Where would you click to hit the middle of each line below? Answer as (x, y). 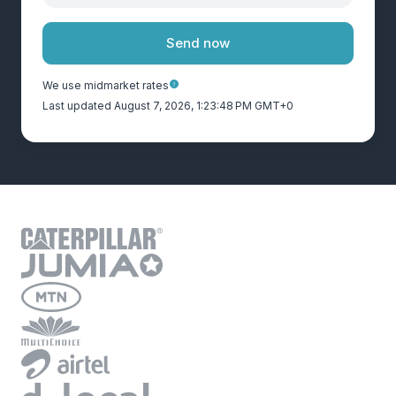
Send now (198, 43)
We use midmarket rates (106, 85)
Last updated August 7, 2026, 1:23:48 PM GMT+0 (168, 106)
